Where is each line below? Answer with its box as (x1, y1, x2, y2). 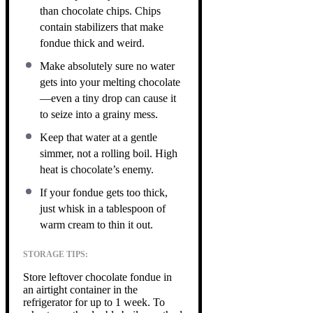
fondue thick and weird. (40, 36, 145, 49)
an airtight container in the (23, 283, 138, 296)
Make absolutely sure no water (40, 59, 175, 72)
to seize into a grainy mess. (40, 108, 158, 120)
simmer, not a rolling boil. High (40, 147, 177, 159)
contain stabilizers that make (40, 20, 163, 33)
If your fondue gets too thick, (40, 186, 168, 198)
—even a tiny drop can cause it (40, 92, 176, 104)
